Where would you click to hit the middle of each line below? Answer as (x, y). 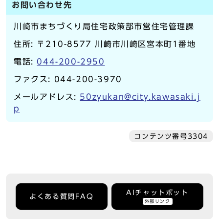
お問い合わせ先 (42, 5)
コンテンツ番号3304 (171, 136)
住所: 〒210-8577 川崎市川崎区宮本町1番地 (105, 44)
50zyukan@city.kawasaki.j (140, 97)
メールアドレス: (47, 97)
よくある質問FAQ (62, 197)
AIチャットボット (157, 193)
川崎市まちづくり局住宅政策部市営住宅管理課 (104, 26)
